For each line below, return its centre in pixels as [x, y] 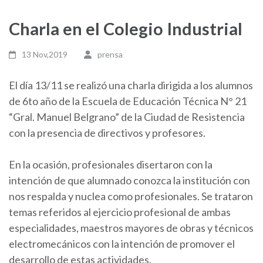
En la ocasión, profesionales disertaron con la [111, 165]
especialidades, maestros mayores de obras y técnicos [131, 228]
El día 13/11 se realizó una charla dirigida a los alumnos [131, 85]
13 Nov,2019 [45, 55]
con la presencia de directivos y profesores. [107, 133]
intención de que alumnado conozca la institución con [129, 181]
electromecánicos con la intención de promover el [122, 244]
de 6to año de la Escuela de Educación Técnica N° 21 [128, 101]
